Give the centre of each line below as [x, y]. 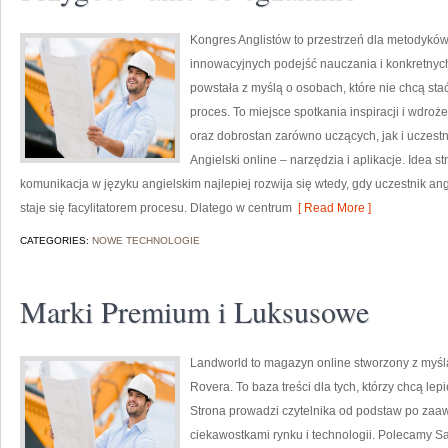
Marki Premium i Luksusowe [194, 311]
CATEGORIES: [56, 240]
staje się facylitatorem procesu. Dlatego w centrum [156, 208]
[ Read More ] [331, 208]
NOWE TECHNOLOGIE [146, 240]
